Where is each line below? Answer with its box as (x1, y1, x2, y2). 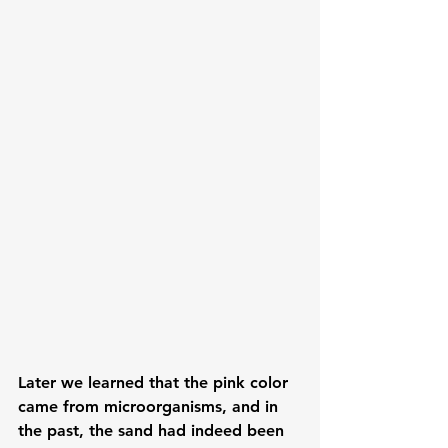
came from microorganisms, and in (18, 396, 283, 416)
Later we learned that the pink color (18, 372, 293, 392)
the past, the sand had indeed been (18, 420, 289, 440)
